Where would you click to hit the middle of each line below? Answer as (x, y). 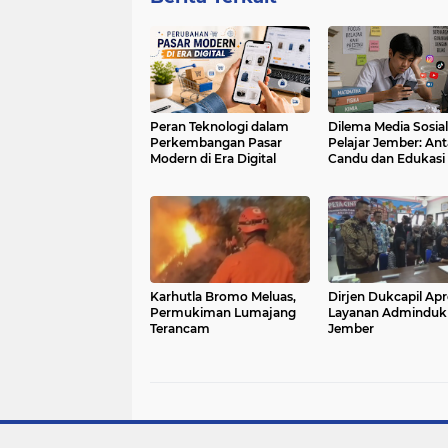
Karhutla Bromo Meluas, (223, 297)
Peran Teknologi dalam (219, 127)
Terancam (180, 329)
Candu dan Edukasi (386, 159)
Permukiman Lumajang (223, 313)
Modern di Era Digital (213, 159)
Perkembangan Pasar (216, 143)
